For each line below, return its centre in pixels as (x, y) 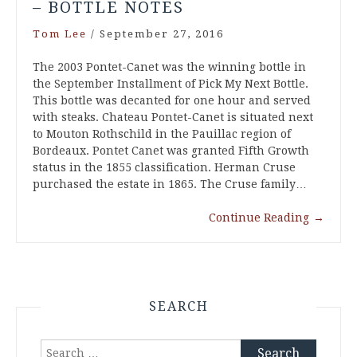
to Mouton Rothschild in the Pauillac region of (162, 133)
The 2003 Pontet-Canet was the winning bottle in (169, 67)
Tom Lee (60, 33)
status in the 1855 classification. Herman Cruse (164, 167)
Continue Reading (259, 217)
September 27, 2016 (162, 33)
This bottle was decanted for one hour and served (172, 100)
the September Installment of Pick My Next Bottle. (171, 83)
